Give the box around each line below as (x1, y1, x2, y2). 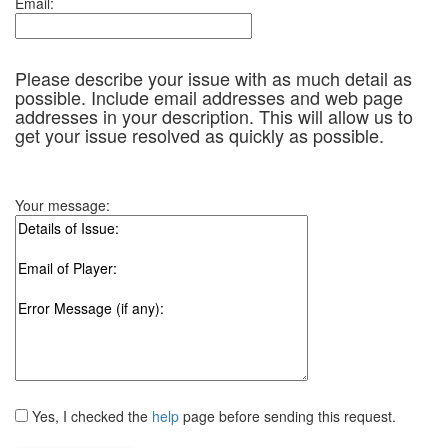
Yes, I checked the (28, 406, 152, 426)
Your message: (15, 195, 110, 215)
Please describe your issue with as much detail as (15, 65, 412, 91)
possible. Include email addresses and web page (15, 84, 403, 110)
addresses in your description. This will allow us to (15, 103, 413, 129)
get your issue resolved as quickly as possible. (15, 122, 384, 148)
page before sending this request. (179, 406, 396, 426)
